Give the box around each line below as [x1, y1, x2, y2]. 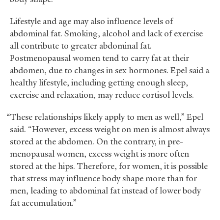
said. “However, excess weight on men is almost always [10, 124, 210, 135]
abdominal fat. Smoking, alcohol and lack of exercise [10, 28, 203, 39]
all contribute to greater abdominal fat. [10, 40, 152, 52]
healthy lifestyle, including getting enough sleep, [10, 77, 188, 88]
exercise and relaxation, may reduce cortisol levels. [10, 89, 194, 101]
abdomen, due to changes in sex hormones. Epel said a [10, 65, 209, 76]
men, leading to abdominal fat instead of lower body [10, 185, 201, 196]
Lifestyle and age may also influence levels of [10, 16, 173, 27]
